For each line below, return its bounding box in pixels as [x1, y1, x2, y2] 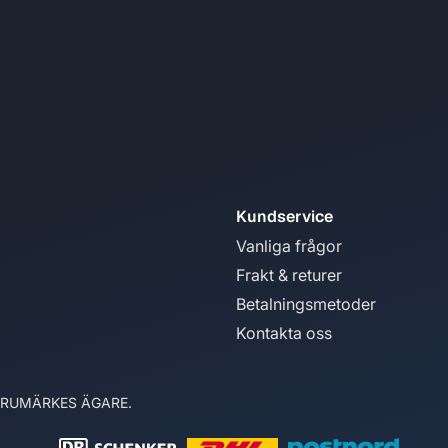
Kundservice [236, 206, 333, 227]
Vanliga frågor [236, 236, 342, 256]
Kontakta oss [236, 323, 332, 343]
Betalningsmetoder [236, 294, 376, 314]
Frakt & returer [236, 265, 342, 285]
